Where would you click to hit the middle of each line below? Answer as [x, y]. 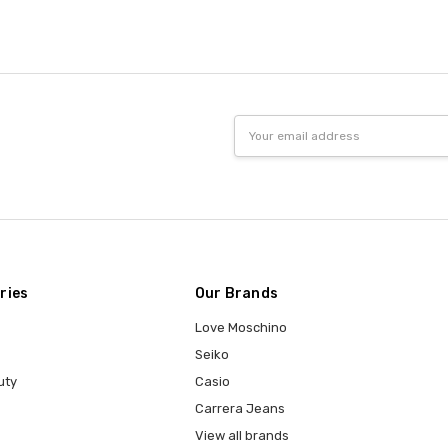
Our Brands [236, 293]
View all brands [241, 435]
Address [260, 145]
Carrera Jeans [239, 408]
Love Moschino [240, 327]
